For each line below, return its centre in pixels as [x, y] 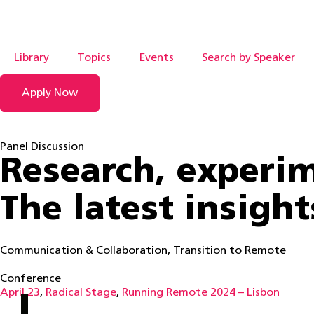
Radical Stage [81, 293]
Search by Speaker [248, 58]
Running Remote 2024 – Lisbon [201, 293]
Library [32, 58]
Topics [94, 58]
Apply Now [50, 93]
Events [156, 58]
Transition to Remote [230, 251]
